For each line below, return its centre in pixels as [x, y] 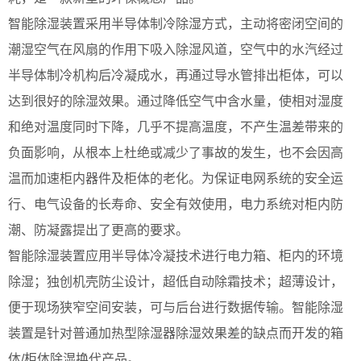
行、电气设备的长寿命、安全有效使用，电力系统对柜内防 [176, 204]
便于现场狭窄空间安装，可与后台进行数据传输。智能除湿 [176, 307]
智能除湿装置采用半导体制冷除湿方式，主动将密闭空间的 [176, 23]
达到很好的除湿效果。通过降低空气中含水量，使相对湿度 [176, 101]
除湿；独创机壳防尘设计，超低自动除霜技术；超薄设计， [176, 281]
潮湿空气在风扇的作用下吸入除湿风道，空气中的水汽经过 [176, 49]
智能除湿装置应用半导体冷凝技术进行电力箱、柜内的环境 [176, 255]
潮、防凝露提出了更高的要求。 [98, 230]
